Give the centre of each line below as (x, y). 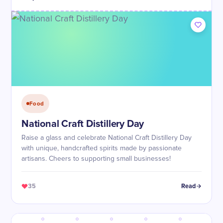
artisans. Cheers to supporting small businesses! (96, 159)
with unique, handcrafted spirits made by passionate (102, 148)
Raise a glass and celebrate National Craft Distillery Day (107, 138)
